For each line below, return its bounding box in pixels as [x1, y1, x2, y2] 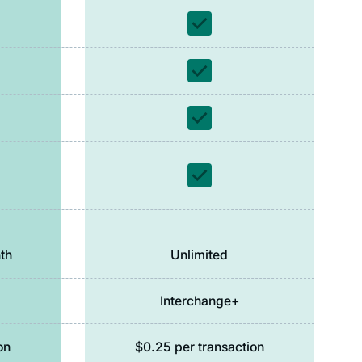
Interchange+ [159, 293, 239, 309]
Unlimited [170, 247, 229, 263]
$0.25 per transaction [134, 339, 264, 355]
